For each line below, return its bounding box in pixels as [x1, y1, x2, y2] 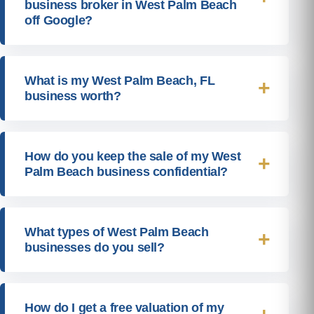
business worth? [25, 88, 121, 103]
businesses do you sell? [25, 240, 165, 254]
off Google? [25, 13, 93, 27]
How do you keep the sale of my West [25, 149, 241, 163]
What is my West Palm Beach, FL [25, 73, 215, 88]
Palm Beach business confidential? [25, 164, 228, 179]
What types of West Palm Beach [25, 224, 209, 239]
